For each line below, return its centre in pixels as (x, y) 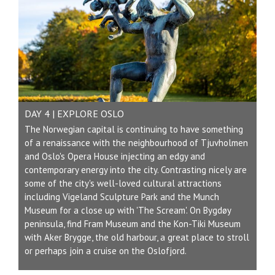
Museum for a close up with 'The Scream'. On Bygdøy (128, 210)
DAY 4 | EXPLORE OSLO (74, 113)
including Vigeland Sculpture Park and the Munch (122, 196)
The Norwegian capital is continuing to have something (134, 129)
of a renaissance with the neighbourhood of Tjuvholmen (136, 142)
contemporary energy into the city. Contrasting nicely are (136, 169)
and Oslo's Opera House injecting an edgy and (115, 156)
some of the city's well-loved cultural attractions (123, 183)
